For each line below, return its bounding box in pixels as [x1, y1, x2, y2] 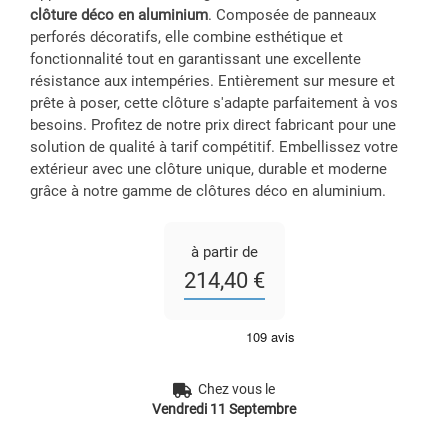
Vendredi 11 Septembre [152, 401, 296, 418]
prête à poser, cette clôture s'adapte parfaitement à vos [30, 94, 398, 113]
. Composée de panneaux [208, 6, 376, 25]
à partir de [190, 243, 258, 262]
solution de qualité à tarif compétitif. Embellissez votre [30, 138, 398, 157]
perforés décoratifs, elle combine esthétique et [30, 28, 343, 47]
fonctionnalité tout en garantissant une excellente [30, 50, 361, 69]
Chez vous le [195, 381, 275, 398]
